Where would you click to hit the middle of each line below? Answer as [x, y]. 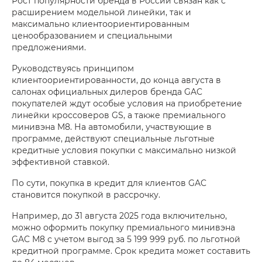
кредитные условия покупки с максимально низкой [124, 150]
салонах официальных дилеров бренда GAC [107, 91]
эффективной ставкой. [61, 161]
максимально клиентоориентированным [101, 23]
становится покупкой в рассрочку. [86, 194]
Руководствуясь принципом [73, 68]
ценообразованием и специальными [92, 35]
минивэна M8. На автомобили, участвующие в [112, 126]
